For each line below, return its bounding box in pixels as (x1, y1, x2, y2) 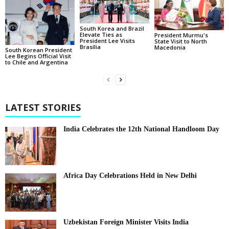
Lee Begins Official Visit (5, 52, 71, 60)
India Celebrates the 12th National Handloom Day (63, 125, 219, 133)
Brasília (79, 42, 101, 51)
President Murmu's (154, 31, 208, 39)
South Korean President (5, 46, 72, 54)
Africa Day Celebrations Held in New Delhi (63, 172, 197, 180)
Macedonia (154, 43, 186, 51)
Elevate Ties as (79, 30, 122, 38)
